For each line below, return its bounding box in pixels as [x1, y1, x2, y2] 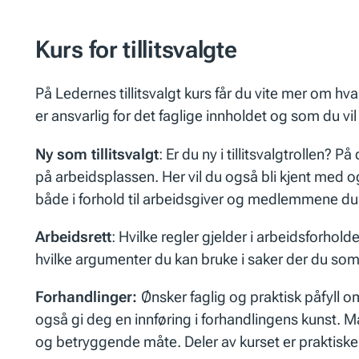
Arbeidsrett [35, 227, 112, 246]
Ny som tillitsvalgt [35, 144, 159, 163]
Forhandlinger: [35, 288, 142, 307]
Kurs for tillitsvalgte [35, 34, 237, 63]
